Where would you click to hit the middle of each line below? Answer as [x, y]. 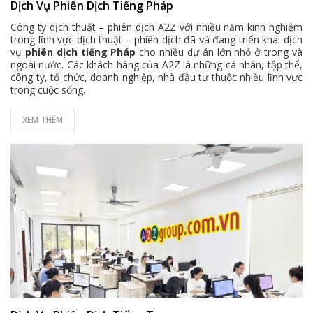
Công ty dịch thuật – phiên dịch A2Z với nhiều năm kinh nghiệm [156, 27]
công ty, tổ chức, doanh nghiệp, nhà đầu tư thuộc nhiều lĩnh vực [156, 77]
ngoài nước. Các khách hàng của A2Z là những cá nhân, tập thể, [156, 65]
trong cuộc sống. [48, 90]
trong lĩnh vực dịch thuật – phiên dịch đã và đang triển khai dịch [156, 39]
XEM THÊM [43, 120]
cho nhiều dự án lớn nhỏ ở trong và [219, 52]
